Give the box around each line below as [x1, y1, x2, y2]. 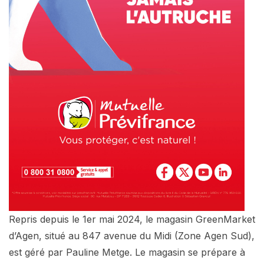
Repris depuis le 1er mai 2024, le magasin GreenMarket [9, 213, 255, 225]
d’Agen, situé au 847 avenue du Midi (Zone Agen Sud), [9, 229, 255, 242]
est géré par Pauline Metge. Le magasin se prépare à [9, 246, 245, 258]
